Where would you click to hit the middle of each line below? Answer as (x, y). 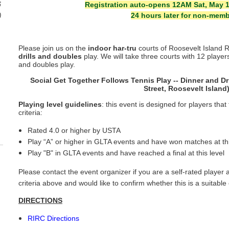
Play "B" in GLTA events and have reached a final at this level (126, 153)
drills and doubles (50, 56)
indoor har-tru (112, 48)
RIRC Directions (53, 218)
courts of (153, 48)
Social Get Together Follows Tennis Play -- (105, 80)
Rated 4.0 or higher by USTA (74, 130)
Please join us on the (53, 48)
